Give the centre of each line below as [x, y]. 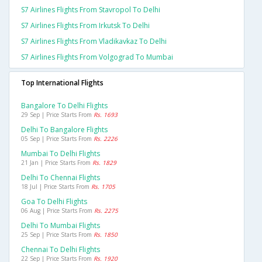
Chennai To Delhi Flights [61, 250]
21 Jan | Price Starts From [57, 163]
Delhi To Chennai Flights [61, 178]
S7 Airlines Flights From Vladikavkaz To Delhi [94, 42]
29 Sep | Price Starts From [57, 115]
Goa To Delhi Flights [54, 202]
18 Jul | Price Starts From [56, 187]
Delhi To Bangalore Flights [64, 130]
